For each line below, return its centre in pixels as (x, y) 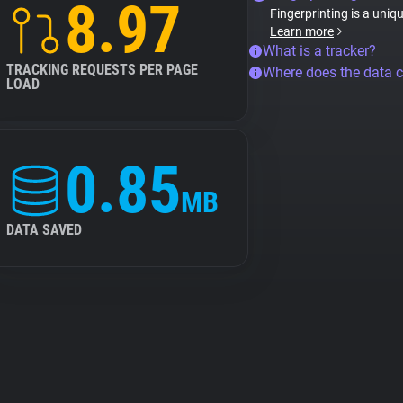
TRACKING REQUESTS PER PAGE (102, 70)
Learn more (302, 31)
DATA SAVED (44, 230)
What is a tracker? (319, 51)
